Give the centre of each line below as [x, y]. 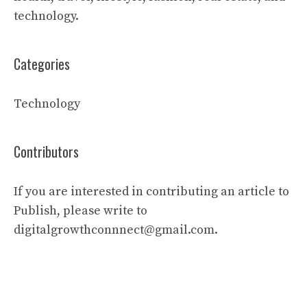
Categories [42, 64]
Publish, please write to [81, 211]
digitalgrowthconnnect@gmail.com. [116, 230]
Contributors [46, 151]
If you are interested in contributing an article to [151, 192]
